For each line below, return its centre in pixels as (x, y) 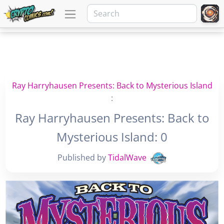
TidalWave (127, 158)
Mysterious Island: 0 (112, 137)
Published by (83, 158)
